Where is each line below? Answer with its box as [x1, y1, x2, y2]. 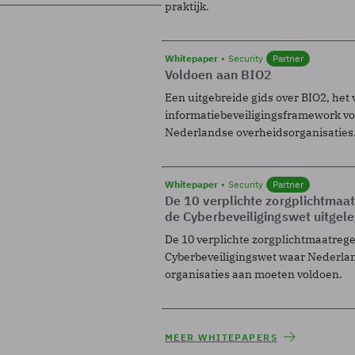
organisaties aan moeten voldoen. [165, 266, 342, 281]
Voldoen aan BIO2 [165, 66, 273, 82]
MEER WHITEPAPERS [165, 330, 278, 343]
